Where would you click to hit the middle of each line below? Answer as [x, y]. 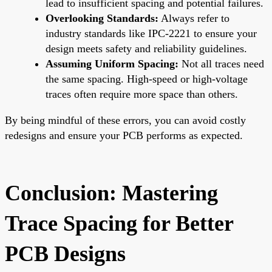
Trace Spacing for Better [119, 223]
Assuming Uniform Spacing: [112, 63]
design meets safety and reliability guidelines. [146, 48]
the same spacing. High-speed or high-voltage [147, 79]
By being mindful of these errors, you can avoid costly [125, 120]
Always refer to [194, 18]
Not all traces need [221, 63]
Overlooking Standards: [102, 18]
